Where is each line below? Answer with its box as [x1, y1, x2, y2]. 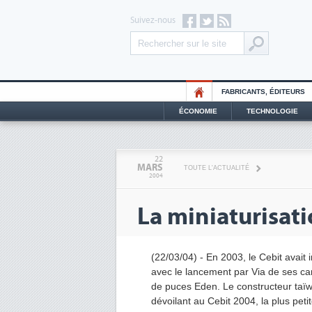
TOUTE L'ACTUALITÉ [184, 164, 249, 171]
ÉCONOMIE [178, 107, 217, 115]
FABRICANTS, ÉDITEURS [221, 88, 305, 95]
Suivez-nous [130, 15, 175, 25]
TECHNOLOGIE [246, 107, 298, 115]
